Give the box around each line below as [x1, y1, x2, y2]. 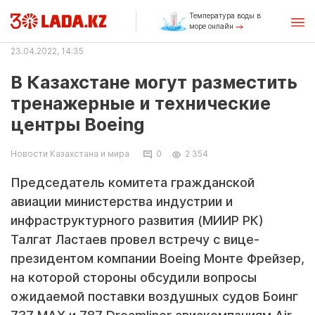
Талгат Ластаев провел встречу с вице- [11, 232, 259, 247]
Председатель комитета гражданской [11, 175, 255, 190]
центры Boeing [11, 114, 145, 135]
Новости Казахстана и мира [11, 148, 129, 159]
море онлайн [188, 22, 236, 30]
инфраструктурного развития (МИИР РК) [11, 213, 264, 228]
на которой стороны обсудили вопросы [11, 270, 257, 285]
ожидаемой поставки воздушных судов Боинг [11, 289, 298, 304]
